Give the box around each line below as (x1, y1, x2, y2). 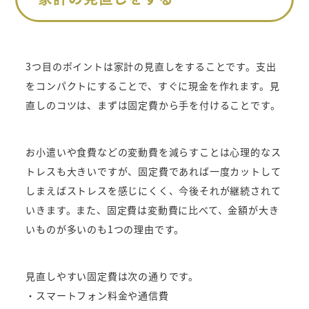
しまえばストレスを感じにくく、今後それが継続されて (26, 183, 281, 198)
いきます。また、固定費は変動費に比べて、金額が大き (26, 203, 279, 217)
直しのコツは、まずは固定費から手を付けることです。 (26, 98, 281, 112)
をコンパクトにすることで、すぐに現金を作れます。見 (26, 79, 280, 93)
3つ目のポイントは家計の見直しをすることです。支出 (26, 59, 277, 74)
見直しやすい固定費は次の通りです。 (26, 269, 199, 283)
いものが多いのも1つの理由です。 (26, 222, 185, 237)
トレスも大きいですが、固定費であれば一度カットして (26, 164, 281, 179)
